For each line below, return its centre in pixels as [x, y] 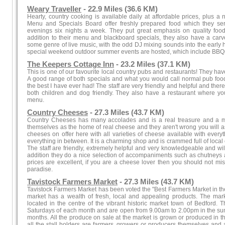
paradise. [40, 169]
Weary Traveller [54, 9]
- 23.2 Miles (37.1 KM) [152, 64]
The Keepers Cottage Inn [71, 64]
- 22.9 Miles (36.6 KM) [120, 9]
